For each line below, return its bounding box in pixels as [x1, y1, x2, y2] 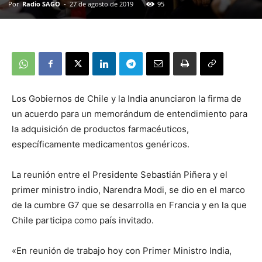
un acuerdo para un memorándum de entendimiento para [12, 108, 247, 120]
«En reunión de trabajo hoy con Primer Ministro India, [12, 245, 232, 257]
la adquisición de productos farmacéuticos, [12, 123, 189, 135]
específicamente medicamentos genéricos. [12, 139, 189, 150]
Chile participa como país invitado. [12, 215, 154, 226]
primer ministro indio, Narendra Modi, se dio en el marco [12, 184, 245, 196]
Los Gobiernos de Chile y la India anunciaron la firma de [12, 93, 242, 105]
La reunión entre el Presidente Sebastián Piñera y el [12, 169, 227, 181]
